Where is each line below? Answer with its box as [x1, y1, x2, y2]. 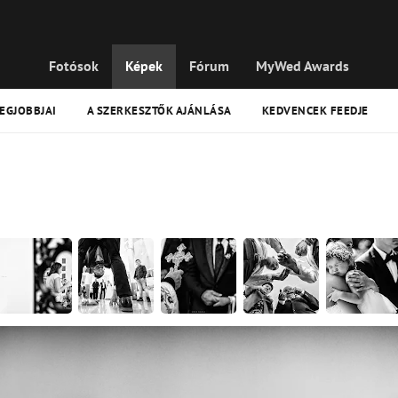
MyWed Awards [256, 57, 349, 75]
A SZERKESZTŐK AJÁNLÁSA [86, 103, 232, 118]
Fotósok [49, 57, 99, 75]
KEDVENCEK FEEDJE [261, 103, 369, 118]
